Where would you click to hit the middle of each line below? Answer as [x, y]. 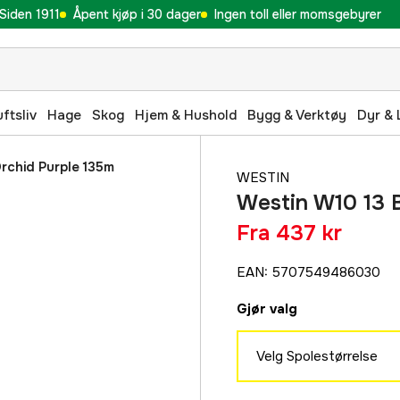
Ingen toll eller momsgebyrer [297, 14]
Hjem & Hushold [186, 115]
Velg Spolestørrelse [317, 356]
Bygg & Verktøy [297, 115]
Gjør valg [267, 309]
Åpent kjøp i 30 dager [137, 14]
